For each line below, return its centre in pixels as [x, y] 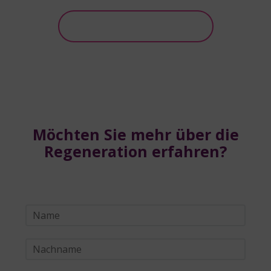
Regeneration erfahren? [135, 152]
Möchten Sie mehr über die [135, 135]
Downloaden [135, 26]
